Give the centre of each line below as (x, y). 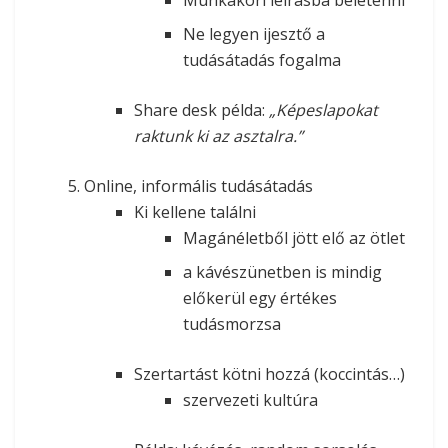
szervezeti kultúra (250, 399)
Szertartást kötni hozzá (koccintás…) (269, 373)
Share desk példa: (201, 109)
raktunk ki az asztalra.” (218, 135)
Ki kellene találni (194, 211)
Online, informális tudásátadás (199, 185)
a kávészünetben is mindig (282, 271)
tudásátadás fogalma (261, 59)
